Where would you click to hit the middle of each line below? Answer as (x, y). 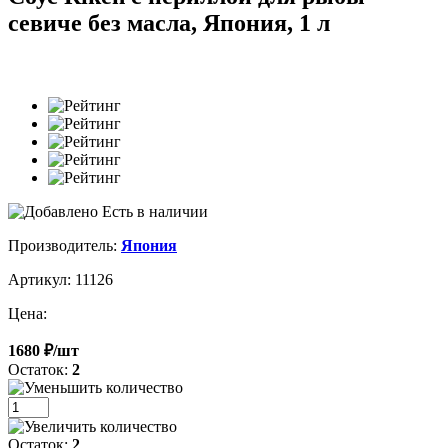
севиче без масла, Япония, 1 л (169, 22)
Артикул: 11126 (60, 279)
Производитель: (64, 245)
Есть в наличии (153, 211)
